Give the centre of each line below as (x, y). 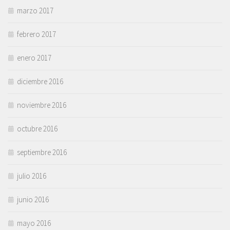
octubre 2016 (37, 128)
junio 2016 (33, 199)
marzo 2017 (35, 10)
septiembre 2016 (42, 152)
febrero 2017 (36, 34)
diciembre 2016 (40, 81)
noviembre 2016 (42, 105)
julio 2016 (32, 176)
